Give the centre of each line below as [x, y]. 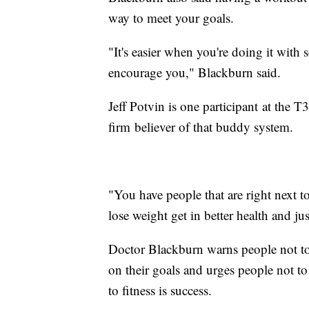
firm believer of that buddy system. [201, 127]
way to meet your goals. [171, 18]
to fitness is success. [160, 290]
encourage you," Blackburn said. [197, 72]
